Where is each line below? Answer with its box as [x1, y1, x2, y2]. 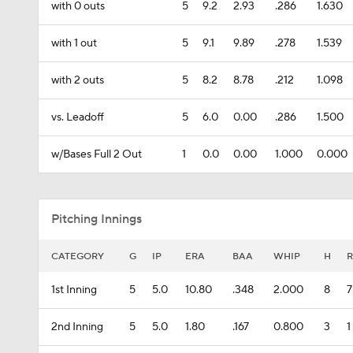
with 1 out [51, 36, 97, 50]
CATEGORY [51, 251, 104, 262]
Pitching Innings [51, 211, 142, 227]
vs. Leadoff [51, 110, 104, 124]
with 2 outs [51, 73, 104, 87]
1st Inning [51, 283, 97, 297]
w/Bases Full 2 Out [51, 147, 142, 162]
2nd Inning [51, 320, 103, 334]
